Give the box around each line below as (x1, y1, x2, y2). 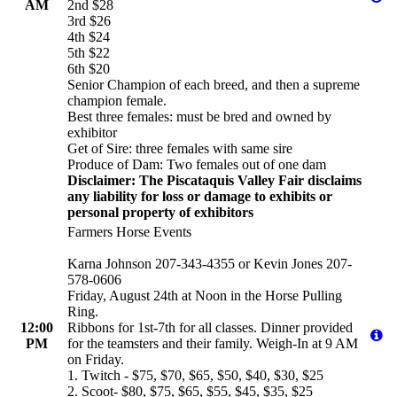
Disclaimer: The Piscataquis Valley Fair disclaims (67, 172, 362, 188)
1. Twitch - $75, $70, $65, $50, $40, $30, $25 (67, 367, 323, 383)
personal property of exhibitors (67, 204, 253, 220)
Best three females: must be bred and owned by (67, 108, 331, 124)
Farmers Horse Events (67, 223, 191, 239)
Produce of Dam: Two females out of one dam (67, 156, 326, 172)
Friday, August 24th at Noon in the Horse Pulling (67, 287, 342, 303)
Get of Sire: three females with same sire (67, 140, 292, 156)
